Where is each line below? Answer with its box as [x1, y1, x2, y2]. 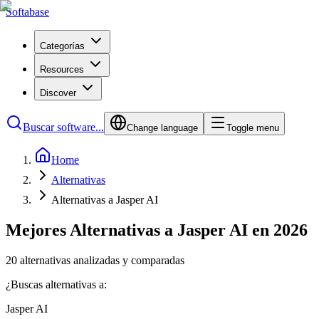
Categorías [40, 41, 85, 51]
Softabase [6, 6, 49, 18]
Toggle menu [226, 122, 279, 133]
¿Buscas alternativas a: [6, 278, 107, 291]
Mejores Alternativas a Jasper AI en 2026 [6, 220, 308, 239]
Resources [40, 64, 84, 75]
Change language [127, 122, 198, 133]
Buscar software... [23, 121, 104, 133]
